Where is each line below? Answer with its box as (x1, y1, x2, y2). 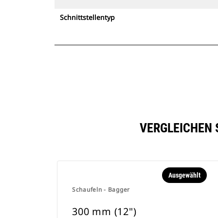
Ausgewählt (168, 171, 200, 179)
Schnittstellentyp (60, 13, 115, 22)
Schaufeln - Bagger (72, 185, 130, 194)
